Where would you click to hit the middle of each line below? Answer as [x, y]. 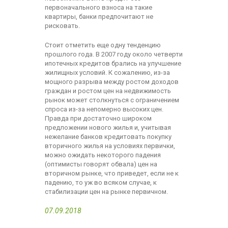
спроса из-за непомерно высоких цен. [104, 109]
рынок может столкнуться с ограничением [112, 100]
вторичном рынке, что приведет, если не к [111, 173]
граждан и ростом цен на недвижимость [108, 91]
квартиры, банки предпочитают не [99, 17]
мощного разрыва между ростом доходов [111, 82]
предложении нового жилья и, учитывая [108, 127]
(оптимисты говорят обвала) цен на [101, 164]
